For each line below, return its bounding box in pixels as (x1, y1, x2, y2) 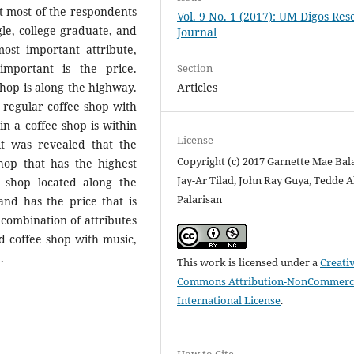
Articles (177, 80, 218, 96)
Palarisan (177, 192, 223, 207)
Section (177, 61, 213, 76)
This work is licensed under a (177, 255, 321, 270)
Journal (177, 24, 217, 40)
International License (177, 293, 281, 308)
